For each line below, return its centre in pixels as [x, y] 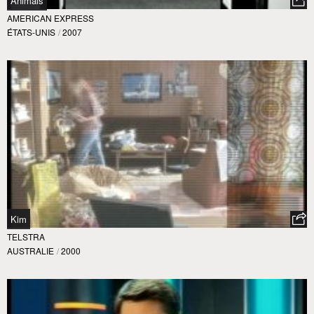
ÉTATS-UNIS [31, 32]
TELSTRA [26, 237]
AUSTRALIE [30, 251]
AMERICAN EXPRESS [50, 18]
